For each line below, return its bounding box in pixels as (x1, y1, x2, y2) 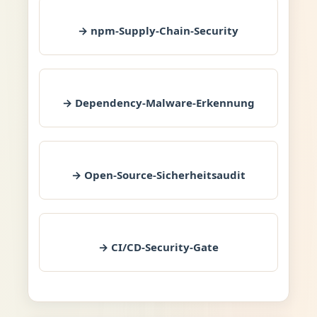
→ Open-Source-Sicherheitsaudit (71, 167, 246, 182)
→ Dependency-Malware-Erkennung (62, 95, 255, 110)
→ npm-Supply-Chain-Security (78, 23, 239, 38)
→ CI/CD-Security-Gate (98, 239, 219, 254)
